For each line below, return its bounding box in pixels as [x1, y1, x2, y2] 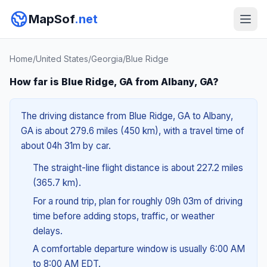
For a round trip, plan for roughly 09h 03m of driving [32, 195, 243, 207]
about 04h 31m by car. [21, 140, 111, 151]
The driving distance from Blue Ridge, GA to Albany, [21, 110, 233, 122]
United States [36, 54, 88, 64]
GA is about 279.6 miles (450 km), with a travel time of [21, 125, 244, 136]
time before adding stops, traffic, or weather [32, 210, 215, 222]
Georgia [91, 54, 123, 64]
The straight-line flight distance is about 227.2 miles [32, 162, 243, 173]
